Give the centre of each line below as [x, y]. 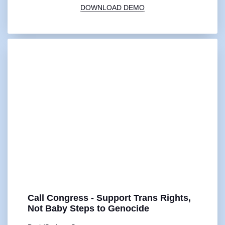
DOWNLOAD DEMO [113, 7]
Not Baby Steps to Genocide [88, 209]
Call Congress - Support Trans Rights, [109, 198]
